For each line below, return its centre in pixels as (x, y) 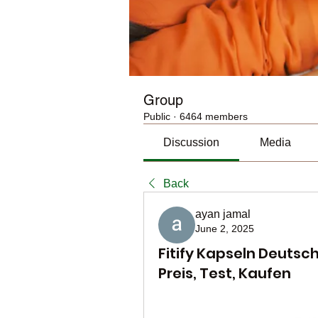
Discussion (192, 142)
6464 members (214, 116)
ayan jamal (223, 214)
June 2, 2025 (225, 229)
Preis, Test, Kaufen (225, 273)
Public (157, 116)
